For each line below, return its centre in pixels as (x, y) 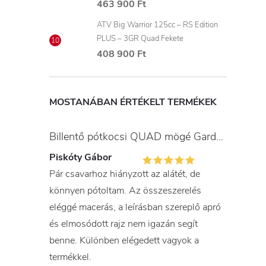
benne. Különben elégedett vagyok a (124, 240)
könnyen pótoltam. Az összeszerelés (125, 191)
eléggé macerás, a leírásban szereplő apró (135, 207)
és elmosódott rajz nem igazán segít (123, 224)
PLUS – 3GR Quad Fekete (140, 39)
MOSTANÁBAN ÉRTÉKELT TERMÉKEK (133, 102)
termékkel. (70, 257)
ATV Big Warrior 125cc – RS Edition (157, 25)
